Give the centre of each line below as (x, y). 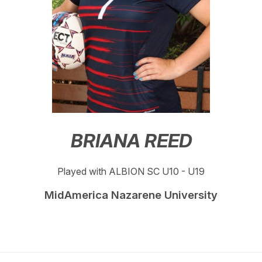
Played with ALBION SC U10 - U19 (131, 171)
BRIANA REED (131, 141)
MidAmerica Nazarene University (131, 195)
